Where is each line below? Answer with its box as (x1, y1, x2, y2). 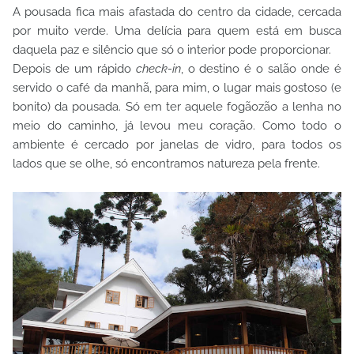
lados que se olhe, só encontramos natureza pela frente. (13, 156, 320, 171)
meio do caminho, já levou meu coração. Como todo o (13, 119, 341, 133)
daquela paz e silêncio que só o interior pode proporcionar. (13, 43, 331, 57)
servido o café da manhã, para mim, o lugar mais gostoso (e (13, 81, 341, 95)
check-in (135, 62, 181, 76)
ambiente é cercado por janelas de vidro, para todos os (13, 137, 341, 152)
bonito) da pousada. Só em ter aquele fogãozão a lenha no (13, 100, 341, 114)
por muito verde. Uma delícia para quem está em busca (13, 24, 341, 38)
